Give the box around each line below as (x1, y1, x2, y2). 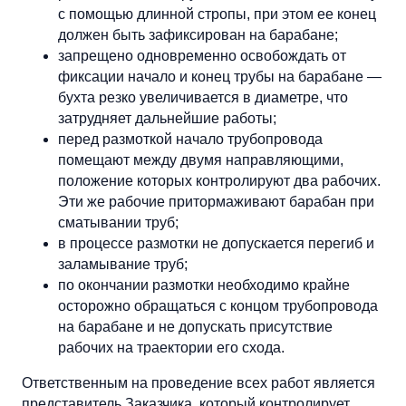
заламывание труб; (58, 256, 188, 272)
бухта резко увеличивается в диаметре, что (58, 89, 348, 105)
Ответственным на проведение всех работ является (22, 374, 375, 391)
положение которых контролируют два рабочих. (58, 172, 381, 188)
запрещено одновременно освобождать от (58, 47, 346, 63)
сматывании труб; (58, 214, 179, 230)
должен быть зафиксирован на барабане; (58, 26, 338, 43)
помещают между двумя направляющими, (58, 151, 343, 168)
